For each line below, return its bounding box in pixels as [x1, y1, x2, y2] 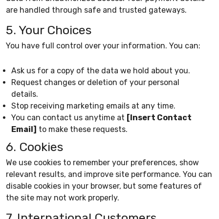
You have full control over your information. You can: [6, 41, 200, 50]
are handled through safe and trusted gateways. [6, 5, 187, 15]
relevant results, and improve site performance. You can [6, 169, 212, 179]
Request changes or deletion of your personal [11, 77, 179, 87]
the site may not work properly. [6, 193, 119, 202]
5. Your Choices [6, 22, 91, 37]
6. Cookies [6, 139, 63, 154]
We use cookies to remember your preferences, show [6, 157, 199, 167]
